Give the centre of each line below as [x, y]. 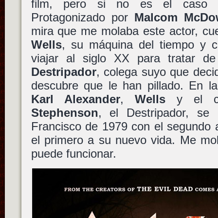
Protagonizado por [82, 18]
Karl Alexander [75, 99]
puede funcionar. [73, 154]
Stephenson [64, 113]
